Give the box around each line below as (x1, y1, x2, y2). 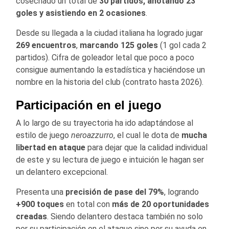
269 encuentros (16, 40, 76, 51)
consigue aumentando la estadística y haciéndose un (16, 65, 205, 75)
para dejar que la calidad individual (85, 143, 208, 153)
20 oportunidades (142, 199, 209, 210)
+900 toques (16, 199, 64, 210)
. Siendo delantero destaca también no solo (47, 212, 203, 222)
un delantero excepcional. (16, 167, 108, 177)
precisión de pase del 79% (65, 187, 164, 197)
